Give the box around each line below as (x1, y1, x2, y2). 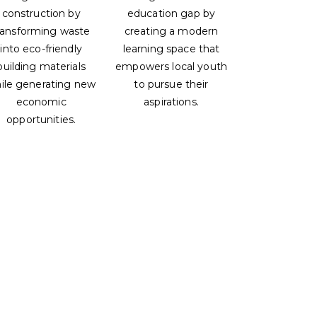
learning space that (122, 42, 220, 56)
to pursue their (134, 78, 209, 91)
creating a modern (124, 25, 219, 38)
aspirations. (144, 96, 199, 109)
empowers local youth (115, 60, 227, 74)
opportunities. (6, 113, 76, 127)
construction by (1, 7, 81, 21)
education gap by (127, 7, 216, 21)
